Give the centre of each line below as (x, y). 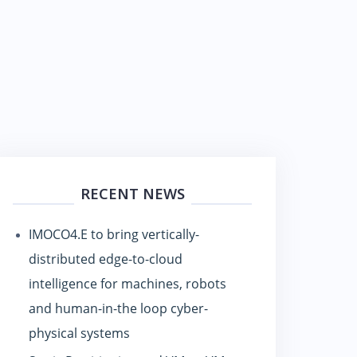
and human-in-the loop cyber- (118, 308)
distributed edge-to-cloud (106, 259)
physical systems (79, 333)
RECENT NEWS (132, 194)
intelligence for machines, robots (127, 284)
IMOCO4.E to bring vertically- (114, 234)
